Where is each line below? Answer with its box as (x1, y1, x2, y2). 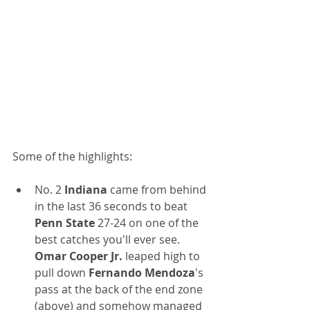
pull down (35, 265, 89, 281)
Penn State (35, 215, 98, 231)
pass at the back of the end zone (35, 282, 206, 298)
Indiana (64, 182, 107, 198)
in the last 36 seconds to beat (35, 199, 188, 215)
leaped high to (122, 248, 203, 264)
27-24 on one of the (98, 215, 201, 231)
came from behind (107, 182, 209, 198)
